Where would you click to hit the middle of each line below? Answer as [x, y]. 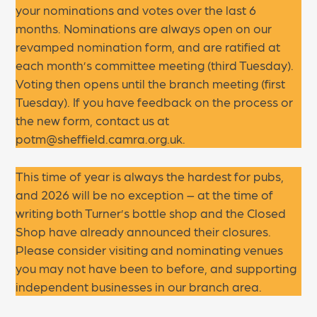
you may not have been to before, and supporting [156, 267]
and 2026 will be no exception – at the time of [145, 194]
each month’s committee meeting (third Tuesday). [155, 65]
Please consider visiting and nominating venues [150, 249]
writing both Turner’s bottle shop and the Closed [151, 212]
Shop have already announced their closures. [144, 231]
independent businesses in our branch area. [139, 286]
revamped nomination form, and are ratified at [148, 47]
